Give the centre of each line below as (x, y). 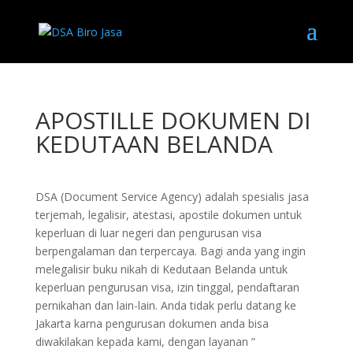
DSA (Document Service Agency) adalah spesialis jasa (172, 197)
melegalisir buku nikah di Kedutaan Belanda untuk (161, 269)
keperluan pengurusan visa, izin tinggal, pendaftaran (167, 287)
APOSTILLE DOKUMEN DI (173, 120)
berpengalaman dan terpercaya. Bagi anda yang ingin (170, 251)
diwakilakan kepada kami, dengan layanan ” (145, 342)
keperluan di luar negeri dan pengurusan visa (148, 233)
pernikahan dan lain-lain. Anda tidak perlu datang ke (165, 305)
